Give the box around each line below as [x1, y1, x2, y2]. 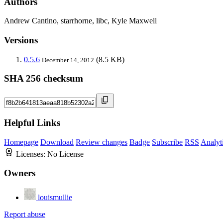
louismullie [38, 193, 72, 202]
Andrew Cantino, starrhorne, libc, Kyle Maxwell [4, 16, 157, 25]
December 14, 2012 [42, 56, 94, 64]
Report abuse [4, 210, 45, 219]
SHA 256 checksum [4, 73, 83, 84]
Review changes [76, 137, 127, 146]
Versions [4, 35, 38, 46]
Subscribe [152, 137, 183, 146]
